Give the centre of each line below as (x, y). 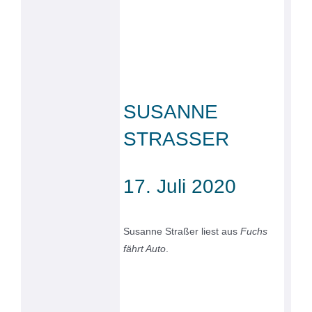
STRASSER (177, 139)
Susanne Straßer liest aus (182, 232)
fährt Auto (145, 249)
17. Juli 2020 (180, 187)
